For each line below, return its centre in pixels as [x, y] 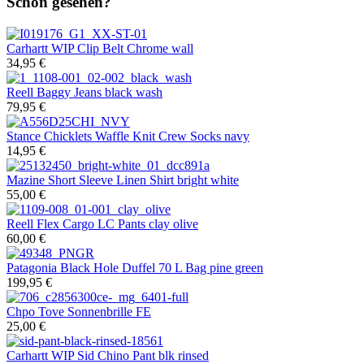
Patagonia [32, 267]
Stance [24, 136]
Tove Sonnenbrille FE [93, 311]
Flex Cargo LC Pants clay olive [116, 223]
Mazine [26, 180]
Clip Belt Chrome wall [134, 48]
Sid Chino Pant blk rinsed [141, 355]
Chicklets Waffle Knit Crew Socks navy [145, 136]
